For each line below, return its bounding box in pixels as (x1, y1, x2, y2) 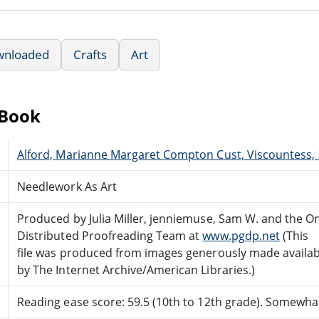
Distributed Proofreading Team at (17, 227, 203, 244)
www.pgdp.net (202, 227, 280, 244)
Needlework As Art (17, 178, 117, 194)
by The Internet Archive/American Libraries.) (17, 261, 255, 278)
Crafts (73, 46, 108, 63)
